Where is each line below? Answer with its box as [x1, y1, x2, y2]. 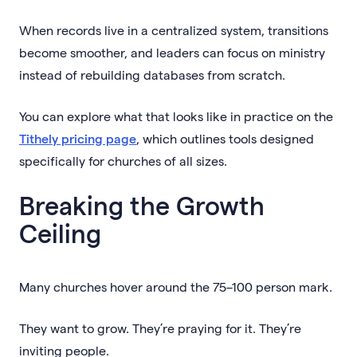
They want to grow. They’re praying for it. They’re [19, 320, 301, 335]
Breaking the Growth [19, 189, 265, 220]
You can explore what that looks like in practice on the [19, 108, 333, 124]
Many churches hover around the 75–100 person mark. [19, 278, 332, 294]
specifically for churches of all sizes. [19, 152, 227, 168]
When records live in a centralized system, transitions [19, 22, 328, 37]
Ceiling [19, 217, 101, 248]
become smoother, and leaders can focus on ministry [19, 44, 325, 60]
